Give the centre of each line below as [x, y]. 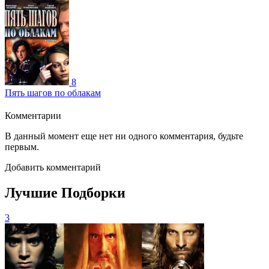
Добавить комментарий [53, 167]
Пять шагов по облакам [53, 92]
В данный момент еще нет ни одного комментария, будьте [124, 136]
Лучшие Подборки [65, 192]
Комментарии [33, 115]
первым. [22, 147]
